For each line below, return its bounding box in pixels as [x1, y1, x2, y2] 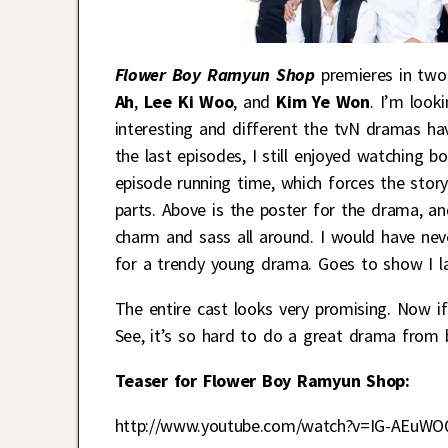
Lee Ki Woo [143, 89, 234, 113]
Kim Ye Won [276, 89, 370, 113]
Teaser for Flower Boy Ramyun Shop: [114, 368, 410, 392]
